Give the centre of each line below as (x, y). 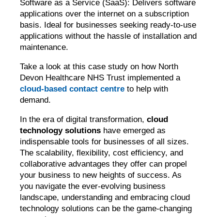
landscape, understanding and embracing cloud (105, 198)
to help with (147, 89)
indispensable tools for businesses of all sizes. (105, 142)
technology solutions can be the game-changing (106, 209)
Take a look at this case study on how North (99, 67)
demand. (36, 100)
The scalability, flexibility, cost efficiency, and (102, 153)
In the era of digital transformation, (84, 120)
